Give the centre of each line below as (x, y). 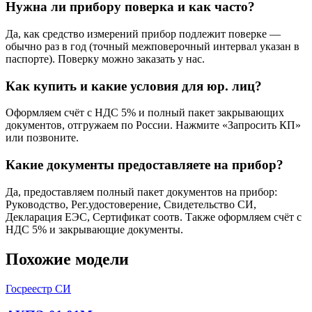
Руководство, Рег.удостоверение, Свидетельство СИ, (131, 204)
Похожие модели (67, 259)
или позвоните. (42, 138)
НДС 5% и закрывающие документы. (94, 229)
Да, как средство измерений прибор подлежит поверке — (143, 33)
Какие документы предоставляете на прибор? (145, 165)
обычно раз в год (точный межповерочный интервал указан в (153, 46)
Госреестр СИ (38, 288)
